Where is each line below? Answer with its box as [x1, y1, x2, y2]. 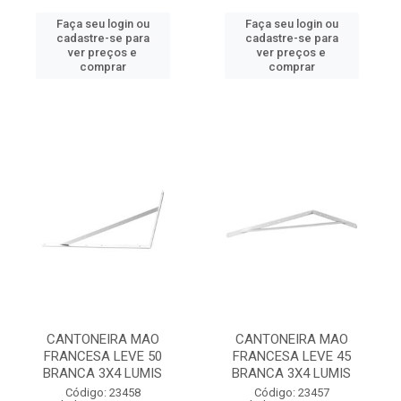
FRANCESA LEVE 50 [43, 348, 162, 364]
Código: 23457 [253, 386, 329, 399]
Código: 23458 [64, 386, 141, 399]
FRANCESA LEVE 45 [232, 348, 351, 364]
